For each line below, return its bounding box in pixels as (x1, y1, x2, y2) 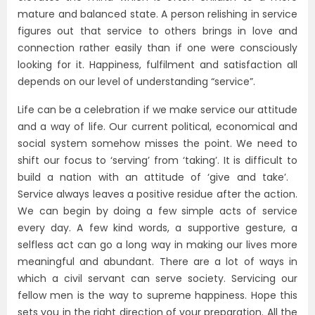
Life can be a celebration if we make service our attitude (18, 102, 297, 117)
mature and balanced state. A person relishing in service (18, 6, 297, 21)
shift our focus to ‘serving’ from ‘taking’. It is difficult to (18, 153, 297, 167)
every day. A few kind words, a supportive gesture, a (18, 220, 297, 235)
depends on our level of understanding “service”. (18, 74, 255, 89)
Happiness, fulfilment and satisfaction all (89, 57, 297, 72)
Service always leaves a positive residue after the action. (18, 186, 297, 201)
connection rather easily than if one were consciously (18, 40, 297, 55)
